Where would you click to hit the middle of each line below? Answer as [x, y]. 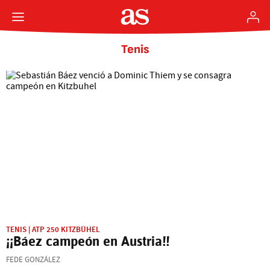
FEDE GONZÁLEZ [33, 259]
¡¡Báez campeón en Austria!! [88, 241]
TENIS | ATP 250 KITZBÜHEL [53, 229]
